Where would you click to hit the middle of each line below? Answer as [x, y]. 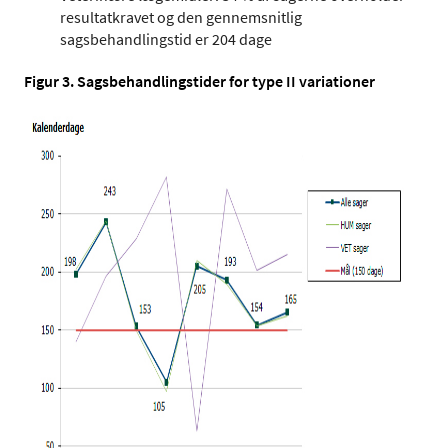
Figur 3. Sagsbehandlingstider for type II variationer [199, 80]
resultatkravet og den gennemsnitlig [181, 16]
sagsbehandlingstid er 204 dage [166, 38]
